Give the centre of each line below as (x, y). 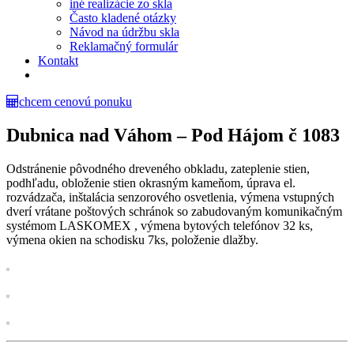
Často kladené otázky (123, 18)
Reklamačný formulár (124, 46)
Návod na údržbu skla (124, 32)
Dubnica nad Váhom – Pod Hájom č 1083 (173, 135)
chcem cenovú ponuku (75, 102)
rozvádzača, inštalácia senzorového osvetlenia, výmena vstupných (170, 197)
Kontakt (58, 60)
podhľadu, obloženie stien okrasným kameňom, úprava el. (151, 183)
